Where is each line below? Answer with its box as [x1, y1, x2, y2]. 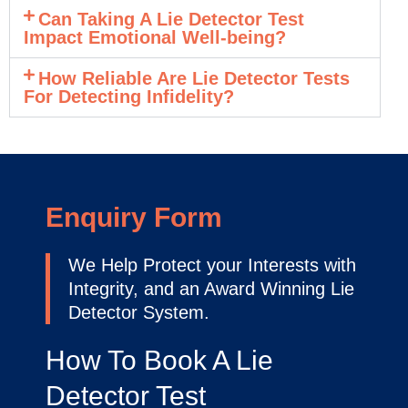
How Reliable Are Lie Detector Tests [38, 67, 351, 88]
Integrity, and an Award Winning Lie [68, 278, 354, 299]
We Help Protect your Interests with [68, 254, 356, 275]
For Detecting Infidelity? [24, 86, 234, 107]
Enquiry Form [46, 201, 222, 232]
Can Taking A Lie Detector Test [38, 8, 305, 29]
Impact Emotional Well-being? [24, 26, 286, 47]
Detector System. [68, 301, 209, 322]
